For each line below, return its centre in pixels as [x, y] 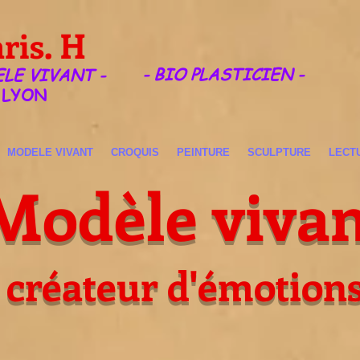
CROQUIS [135, 152]
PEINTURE [203, 152]
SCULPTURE [279, 152]
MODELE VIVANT [50, 152]
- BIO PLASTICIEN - [223, 74]
